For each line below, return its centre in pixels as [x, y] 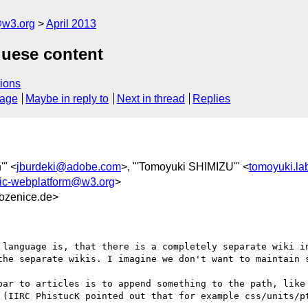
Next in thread [151, 99]
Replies [212, 99]
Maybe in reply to [67, 99]
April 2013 [71, 24]
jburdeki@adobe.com [69, 166]
